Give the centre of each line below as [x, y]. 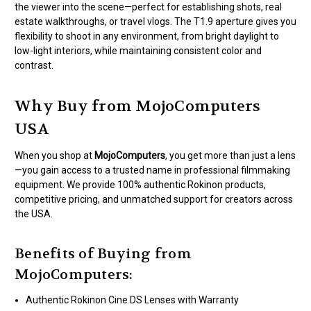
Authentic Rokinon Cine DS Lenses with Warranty [133, 300]
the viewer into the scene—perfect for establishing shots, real [148, 7]
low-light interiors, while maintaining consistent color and [138, 51]
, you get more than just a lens [230, 155]
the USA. [34, 214]
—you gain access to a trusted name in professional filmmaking [152, 170]
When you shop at [54, 155]
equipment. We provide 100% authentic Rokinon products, [140, 185]
